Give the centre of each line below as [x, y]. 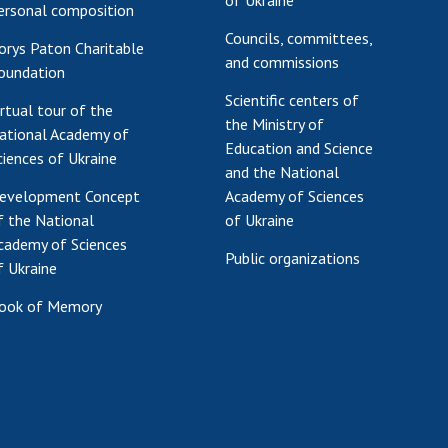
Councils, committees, [299, 38]
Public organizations [292, 258]
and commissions [282, 62]
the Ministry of [274, 124]
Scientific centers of [292, 100]
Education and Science [299, 148]
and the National [282, 172]
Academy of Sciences [294, 196]
